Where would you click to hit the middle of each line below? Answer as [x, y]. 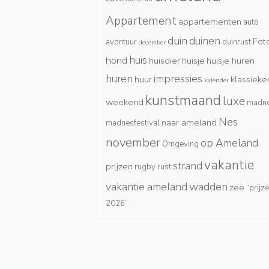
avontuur [121, 42]
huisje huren [231, 60]
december [152, 42]
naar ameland [189, 122]
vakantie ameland [147, 186]
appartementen [210, 21]
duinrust [237, 42]
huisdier [165, 60]
